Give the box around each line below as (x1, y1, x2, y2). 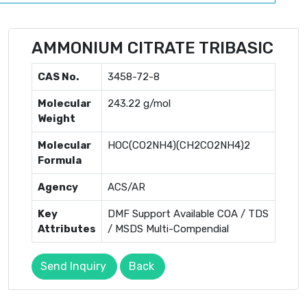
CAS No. (38, 70, 79, 83)
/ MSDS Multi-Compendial (108, 222, 229, 235)
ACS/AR (108, 180, 145, 193)
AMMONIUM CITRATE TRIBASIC (32, 38, 273, 58)
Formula (38, 153, 82, 167)
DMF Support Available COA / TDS (108, 207, 269, 220)
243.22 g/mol (108, 97, 171, 110)
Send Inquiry (40, 259, 106, 273)
